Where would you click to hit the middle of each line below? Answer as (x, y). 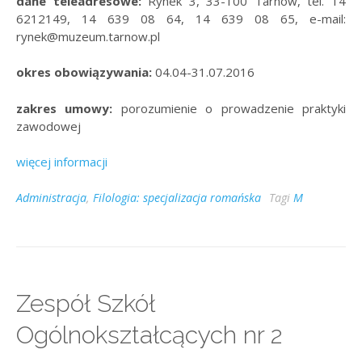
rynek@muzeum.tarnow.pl (88, 36)
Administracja (51, 197)
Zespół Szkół (86, 303)
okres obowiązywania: (84, 72)
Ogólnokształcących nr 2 (149, 335)
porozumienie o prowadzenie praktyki (234, 108)
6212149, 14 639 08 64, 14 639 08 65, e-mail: (181, 18)
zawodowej (48, 126)
